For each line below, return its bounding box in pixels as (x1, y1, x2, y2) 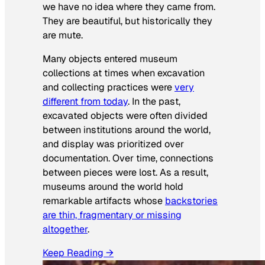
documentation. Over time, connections (43, 152, 214, 165)
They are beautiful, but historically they (43, 14, 212, 27)
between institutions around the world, (43, 124, 211, 137)
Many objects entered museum (43, 53, 177, 66)
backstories (165, 195, 218, 208)
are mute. (43, 28, 83, 41)
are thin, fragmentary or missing (43, 209, 182, 222)
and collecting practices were (43, 81, 174, 94)
